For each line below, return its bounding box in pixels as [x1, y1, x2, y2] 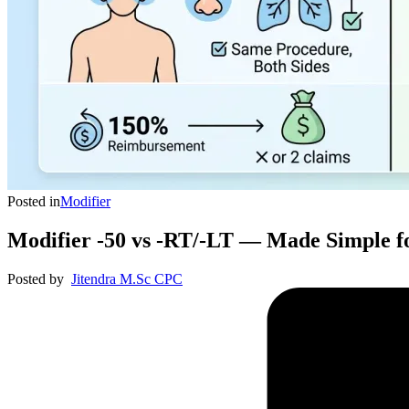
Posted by [7, 270, 64, 287]
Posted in [7, 194, 60, 209]
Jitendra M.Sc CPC [71, 270, 183, 287]
